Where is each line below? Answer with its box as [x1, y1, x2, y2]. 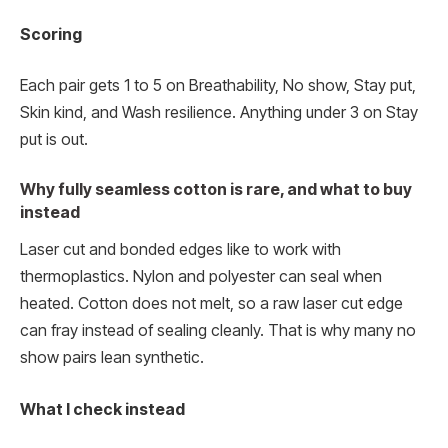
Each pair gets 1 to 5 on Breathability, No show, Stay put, [20, 76, 416, 96]
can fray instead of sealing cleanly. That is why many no [20, 320, 416, 340]
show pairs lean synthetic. [20, 347, 204, 367]
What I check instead [20, 399, 185, 419]
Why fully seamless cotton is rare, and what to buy [20, 180, 412, 200]
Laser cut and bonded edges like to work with [20, 239, 341, 259]
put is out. [20, 130, 88, 150]
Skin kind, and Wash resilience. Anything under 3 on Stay [20, 103, 418, 123]
